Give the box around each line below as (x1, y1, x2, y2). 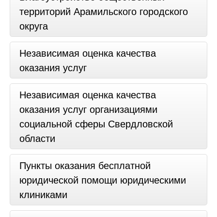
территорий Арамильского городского (19, 3, 188, 18)
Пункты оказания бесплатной (19, 157, 151, 172)
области (19, 130, 55, 145)
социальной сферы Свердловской (19, 116, 173, 130)
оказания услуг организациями (19, 101, 157, 116)
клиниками (19, 186, 67, 201)
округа (19, 18, 48, 32)
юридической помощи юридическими (19, 172, 186, 186)
